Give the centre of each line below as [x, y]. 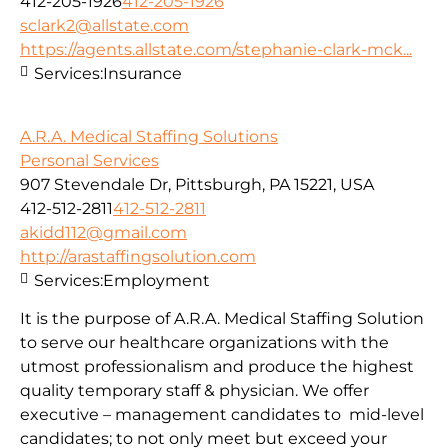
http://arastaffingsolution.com [138, 256]
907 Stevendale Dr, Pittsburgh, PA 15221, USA [197, 184]
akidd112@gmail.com [103, 232]
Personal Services [89, 160]
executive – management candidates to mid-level [222, 415]
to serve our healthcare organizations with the [204, 343]
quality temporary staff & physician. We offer [194, 391]
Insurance [142, 74]
